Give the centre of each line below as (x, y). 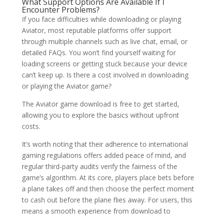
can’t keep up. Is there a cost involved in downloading (105, 75)
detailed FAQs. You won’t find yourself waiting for (99, 53)
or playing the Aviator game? (66, 86)
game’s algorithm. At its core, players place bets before (108, 178)
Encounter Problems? (61, 10)
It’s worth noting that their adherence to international (105, 144)
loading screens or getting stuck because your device (104, 64)
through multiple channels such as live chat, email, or (104, 41)
